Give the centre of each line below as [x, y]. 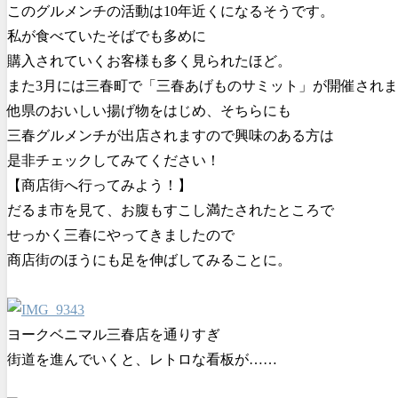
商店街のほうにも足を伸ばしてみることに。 [149, 259]
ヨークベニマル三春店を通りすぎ [114, 334]
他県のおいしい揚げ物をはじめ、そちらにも [149, 110]
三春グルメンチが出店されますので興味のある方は [171, 135]
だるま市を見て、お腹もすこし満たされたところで [171, 210]
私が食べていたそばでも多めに [107, 36]
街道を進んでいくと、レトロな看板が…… [142, 359]
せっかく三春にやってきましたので [121, 235]
